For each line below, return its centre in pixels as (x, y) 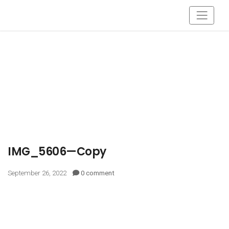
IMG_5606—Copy (57, 152)
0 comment (98, 173)
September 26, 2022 (40, 173)
